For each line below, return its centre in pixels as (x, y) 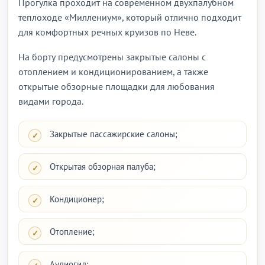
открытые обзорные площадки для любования (117, 86)
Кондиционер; (77, 199)
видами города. (51, 101)
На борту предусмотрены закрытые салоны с (112, 57)
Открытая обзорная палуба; (103, 167)
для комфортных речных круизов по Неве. (107, 32)
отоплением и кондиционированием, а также (113, 72)
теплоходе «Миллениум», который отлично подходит (130, 17)
